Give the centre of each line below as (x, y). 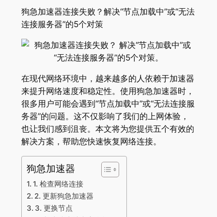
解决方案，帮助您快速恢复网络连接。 (91, 141)
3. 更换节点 (54, 208)
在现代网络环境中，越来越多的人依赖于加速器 (108, 78)
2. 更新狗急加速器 (64, 196)
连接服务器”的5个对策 (62, 24)
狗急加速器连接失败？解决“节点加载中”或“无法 (108, 12)
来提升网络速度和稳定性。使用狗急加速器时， (108, 91)
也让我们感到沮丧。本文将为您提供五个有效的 (108, 129)
